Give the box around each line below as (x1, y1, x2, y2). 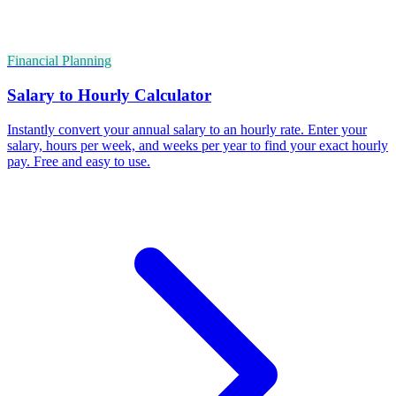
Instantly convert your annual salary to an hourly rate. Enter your (7, 121, 367, 137)
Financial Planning (7, 53, 111, 69)
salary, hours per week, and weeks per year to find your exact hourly (7, 137, 388, 153)
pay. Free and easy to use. (7, 153, 150, 169)
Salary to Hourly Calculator (7, 85, 211, 104)
